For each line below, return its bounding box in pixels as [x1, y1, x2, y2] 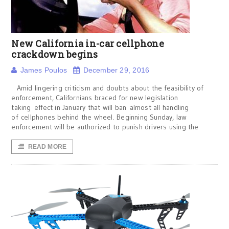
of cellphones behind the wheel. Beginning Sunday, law [11, 112, 187, 122]
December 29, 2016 [83, 66, 150, 74]
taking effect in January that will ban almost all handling [11, 103, 189, 112]
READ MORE [28, 143, 67, 150]
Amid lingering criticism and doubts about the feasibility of [11, 83, 203, 93]
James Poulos [20, 66, 67, 74]
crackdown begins [11, 48, 98, 60]
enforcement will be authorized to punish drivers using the [11, 122, 199, 131]
